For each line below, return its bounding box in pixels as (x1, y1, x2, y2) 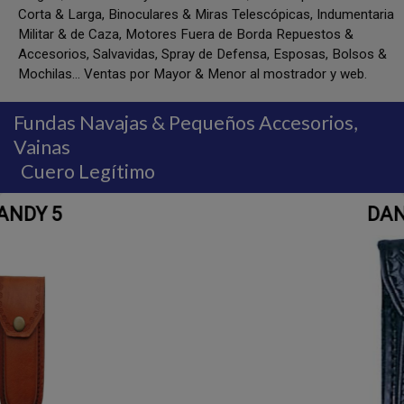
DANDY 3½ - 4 (197, 203, 318, 225)
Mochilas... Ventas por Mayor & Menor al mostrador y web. (18, 66, 367, 82)
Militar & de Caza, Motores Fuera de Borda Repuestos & (18, 26, 353, 42)
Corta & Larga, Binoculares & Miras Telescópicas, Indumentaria (18, 6, 394, 23)
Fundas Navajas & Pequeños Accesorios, (14, 111, 358, 134)
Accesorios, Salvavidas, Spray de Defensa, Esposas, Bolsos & (18, 46, 387, 62)
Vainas (14, 135, 70, 159)
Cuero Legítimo (21, 160, 155, 183)
